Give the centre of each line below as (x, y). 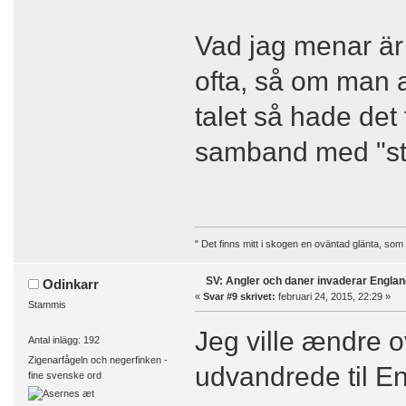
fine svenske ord (64, 376)
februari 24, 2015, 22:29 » (333, 296)
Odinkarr (71, 284)
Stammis (47, 304)
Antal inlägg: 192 (63, 339)
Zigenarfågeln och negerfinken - (97, 360)
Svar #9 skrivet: (239, 296)
